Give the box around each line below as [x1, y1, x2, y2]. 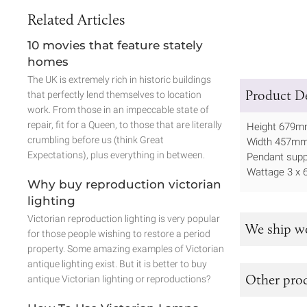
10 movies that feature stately [27, 38, 203, 52]
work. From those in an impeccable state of [27, 103, 209, 115]
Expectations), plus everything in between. [27, 149, 205, 160]
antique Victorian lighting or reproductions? [27, 273, 210, 284]
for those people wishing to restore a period [27, 228, 210, 239]
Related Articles [27, 10, 125, 29]
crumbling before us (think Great [27, 134, 164, 145]
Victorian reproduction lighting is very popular [27, 212, 220, 224]
